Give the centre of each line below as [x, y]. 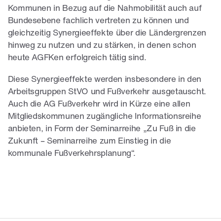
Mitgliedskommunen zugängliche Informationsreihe [104, 116]
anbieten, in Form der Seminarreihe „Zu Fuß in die [102, 129]
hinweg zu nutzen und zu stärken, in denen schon [102, 46]
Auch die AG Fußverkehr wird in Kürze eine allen [99, 104]
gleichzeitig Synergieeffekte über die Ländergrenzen [107, 34]
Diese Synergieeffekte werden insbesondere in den [105, 79]
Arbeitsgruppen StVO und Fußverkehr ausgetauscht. [107, 92]
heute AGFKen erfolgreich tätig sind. [77, 58]
